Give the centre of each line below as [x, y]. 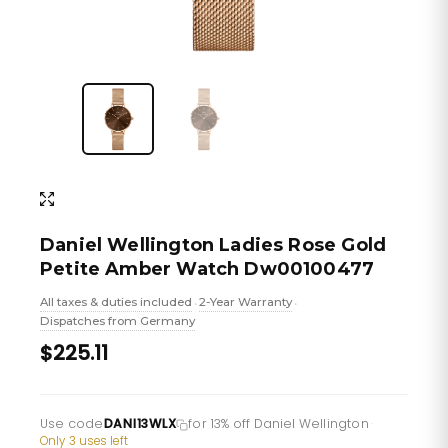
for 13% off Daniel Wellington [278, 423]
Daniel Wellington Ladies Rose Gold [213, 245]
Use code [72, 423]
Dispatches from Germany [117, 321]
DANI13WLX [140, 423]
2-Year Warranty [245, 302]
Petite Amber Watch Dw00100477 [207, 269]
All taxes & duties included [116, 302]
